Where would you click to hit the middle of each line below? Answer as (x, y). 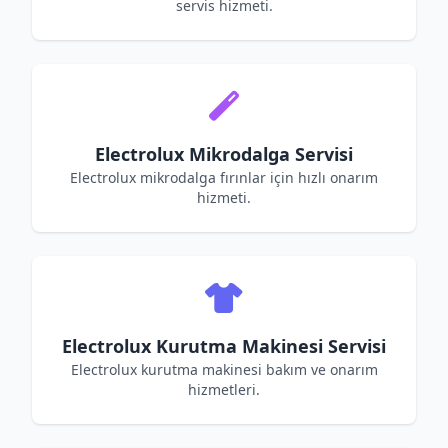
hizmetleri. (224, 389)
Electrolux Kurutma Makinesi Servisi (224, 346)
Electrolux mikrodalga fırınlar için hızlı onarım (224, 177)
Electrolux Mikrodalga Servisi (224, 154)
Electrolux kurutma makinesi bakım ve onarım (224, 369)
